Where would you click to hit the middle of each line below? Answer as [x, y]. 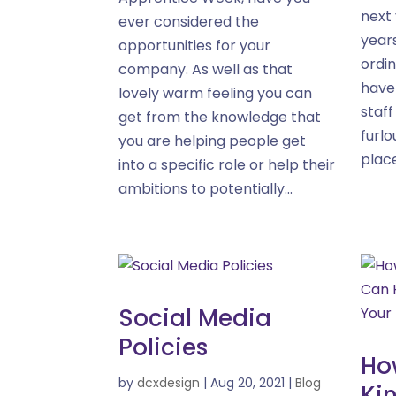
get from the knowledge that [220, 117]
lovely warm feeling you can [216, 93]
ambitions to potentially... [206, 189]
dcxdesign [169, 383]
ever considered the [189, 22]
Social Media [195, 318]
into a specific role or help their [227, 165]
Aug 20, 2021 [248, 383]
